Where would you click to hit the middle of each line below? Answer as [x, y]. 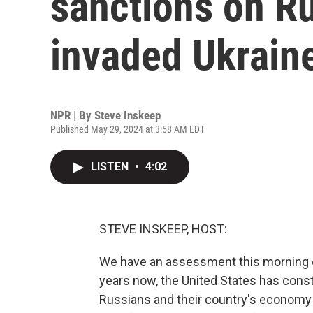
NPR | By [72, 115]
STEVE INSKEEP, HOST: [163, 229]
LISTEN [111, 167]
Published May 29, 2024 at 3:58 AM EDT [128, 129]
